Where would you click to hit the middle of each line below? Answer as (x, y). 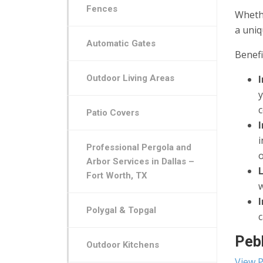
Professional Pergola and (139, 147)
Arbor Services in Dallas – (140, 161)
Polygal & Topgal (121, 210)
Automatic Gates (121, 43)
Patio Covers (112, 112)
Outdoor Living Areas (130, 78)
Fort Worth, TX (117, 175)
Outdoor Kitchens (122, 245)
